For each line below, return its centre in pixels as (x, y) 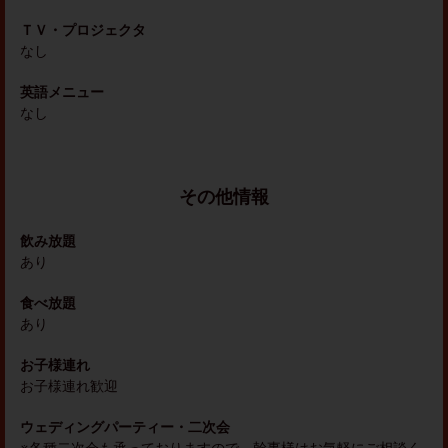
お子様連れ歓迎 (69, 386)
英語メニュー (62, 92)
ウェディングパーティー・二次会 (125, 427)
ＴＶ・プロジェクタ (83, 30)
